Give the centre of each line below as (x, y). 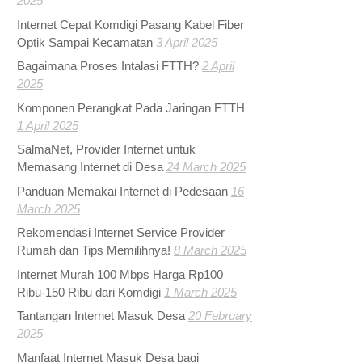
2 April (219, 66)
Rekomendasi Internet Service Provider (121, 232)
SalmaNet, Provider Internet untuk (107, 149)
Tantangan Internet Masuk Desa (101, 316)
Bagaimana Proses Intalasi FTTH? (108, 66)
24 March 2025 (206, 167)
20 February (221, 316)
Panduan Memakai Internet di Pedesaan (123, 191)
